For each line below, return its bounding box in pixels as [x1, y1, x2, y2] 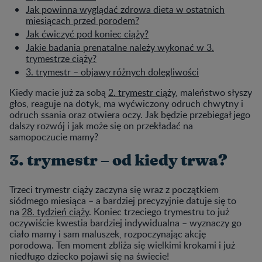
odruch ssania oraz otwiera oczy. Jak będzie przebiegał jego [9, 108, 250, 121]
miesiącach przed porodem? [26, 13, 139, 27]
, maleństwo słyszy [175, 85, 252, 99]
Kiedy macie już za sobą [9, 85, 108, 99]
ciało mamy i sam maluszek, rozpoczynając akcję [9, 227, 206, 240]
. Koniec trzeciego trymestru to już [89, 205, 229, 218]
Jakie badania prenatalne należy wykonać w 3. [26, 40, 214, 54]
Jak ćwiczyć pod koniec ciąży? [26, 27, 149, 40]
